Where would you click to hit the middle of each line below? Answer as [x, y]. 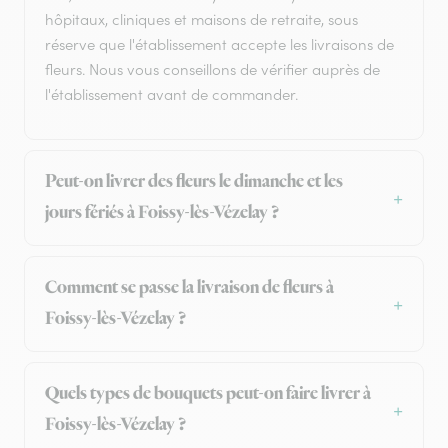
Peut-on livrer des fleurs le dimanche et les [194, 182]
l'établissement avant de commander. [171, 95]
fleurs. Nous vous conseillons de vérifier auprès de [212, 70]
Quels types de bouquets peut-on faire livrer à [208, 394]
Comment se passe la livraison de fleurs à [189, 288]
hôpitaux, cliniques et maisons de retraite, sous [201, 20]
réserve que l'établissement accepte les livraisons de [219, 45]
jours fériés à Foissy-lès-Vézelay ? [162, 213]
